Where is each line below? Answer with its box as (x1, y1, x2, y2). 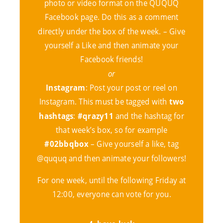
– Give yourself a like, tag (88, 138, 179, 149)
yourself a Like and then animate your (44, 40, 179, 51)
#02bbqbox (44, 138, 89, 149)
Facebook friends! (80, 54, 143, 65)
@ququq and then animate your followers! (37, 152, 186, 163)
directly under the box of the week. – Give (38, 25, 185, 36)
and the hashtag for (113, 110, 184, 121)
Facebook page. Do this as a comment (44, 11, 179, 22)
